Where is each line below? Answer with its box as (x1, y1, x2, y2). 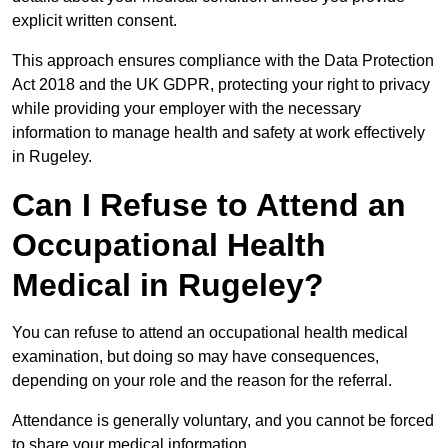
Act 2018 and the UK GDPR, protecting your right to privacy (12, 76, 430, 94)
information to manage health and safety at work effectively (12, 124, 425, 142)
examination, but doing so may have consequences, (12, 348, 379, 366)
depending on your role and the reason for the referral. (12, 372, 396, 390)
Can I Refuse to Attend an (12, 187, 406, 224)
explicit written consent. (12, 12, 177, 30)
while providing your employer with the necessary (12, 100, 361, 118)
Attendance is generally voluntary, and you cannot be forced (12, 412, 434, 430)
